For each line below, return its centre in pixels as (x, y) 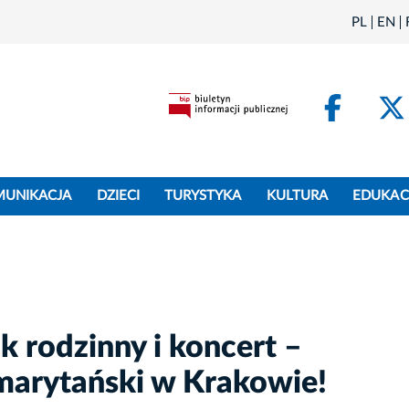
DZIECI (118, 196)
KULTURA (297, 196)
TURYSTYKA (203, 196)
